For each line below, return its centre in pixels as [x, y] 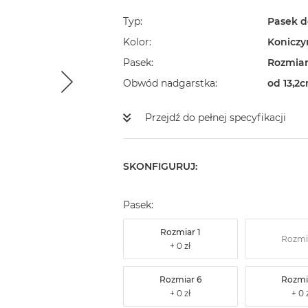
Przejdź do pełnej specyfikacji [215, 118]
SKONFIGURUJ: [160, 167]
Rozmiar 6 [180, 280]
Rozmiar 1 [180, 232]
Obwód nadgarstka [169, 84]
